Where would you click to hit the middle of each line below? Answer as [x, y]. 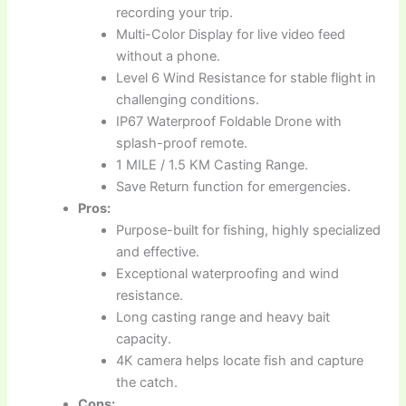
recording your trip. [175, 13]
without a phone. [169, 57]
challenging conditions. [188, 100]
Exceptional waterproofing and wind [228, 274]
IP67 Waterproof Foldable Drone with [229, 122]
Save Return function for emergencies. [234, 187]
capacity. [144, 339]
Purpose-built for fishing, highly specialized [249, 231]
